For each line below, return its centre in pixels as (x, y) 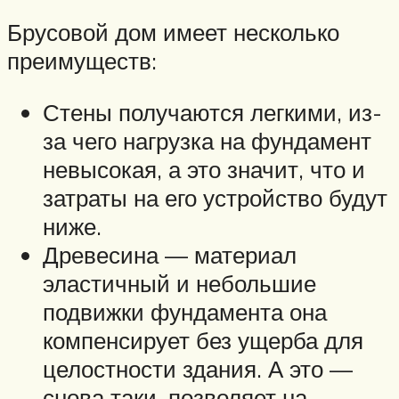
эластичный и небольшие (179, 283)
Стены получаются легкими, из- (212, 112)
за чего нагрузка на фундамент (207, 140)
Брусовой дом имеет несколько (173, 33)
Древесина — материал (170, 254)
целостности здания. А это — (198, 368)
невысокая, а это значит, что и (204, 169)
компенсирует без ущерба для (203, 340)
